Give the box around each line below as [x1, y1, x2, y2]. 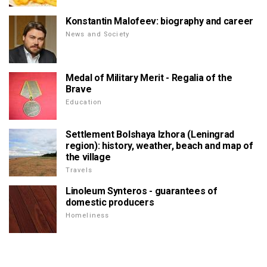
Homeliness [66, 211, 110, 219]
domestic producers [66, 196, 154, 208]
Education [66, 98, 103, 106]
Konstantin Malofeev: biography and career [66, 15, 253, 27]
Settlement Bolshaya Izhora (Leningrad [66, 128, 235, 140]
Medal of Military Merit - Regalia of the [66, 72, 232, 83]
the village [66, 151, 111, 163]
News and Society [66, 30, 129, 38]
